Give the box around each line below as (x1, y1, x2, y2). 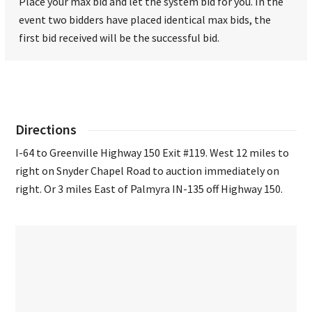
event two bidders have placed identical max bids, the (19, 13, 272, 27)
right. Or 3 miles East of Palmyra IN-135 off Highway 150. (15, 182, 283, 196)
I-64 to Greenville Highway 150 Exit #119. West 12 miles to (15, 146, 290, 160)
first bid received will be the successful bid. (19, 31, 220, 45)
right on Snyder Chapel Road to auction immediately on (15, 164, 280, 178)
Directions (15, 121, 77, 139)
